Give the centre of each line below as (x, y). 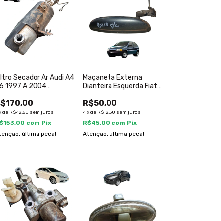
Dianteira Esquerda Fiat (120, 86)
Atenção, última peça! (114, 134)
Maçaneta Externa (113, 78)
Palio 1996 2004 (109, 94)
